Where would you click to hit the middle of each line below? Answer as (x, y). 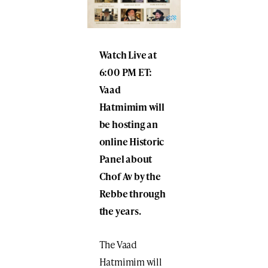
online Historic (132, 141)
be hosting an (128, 124)
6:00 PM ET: (126, 72)
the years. (120, 211)
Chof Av (116, 176)
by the (147, 176)
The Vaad (118, 244)
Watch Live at (128, 54)
